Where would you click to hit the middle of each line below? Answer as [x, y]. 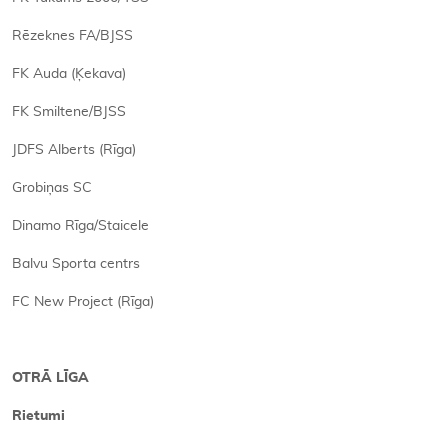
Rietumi [38, 416]
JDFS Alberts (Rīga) [74, 150]
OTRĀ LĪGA [50, 378]
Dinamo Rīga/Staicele [80, 226]
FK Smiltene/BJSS [69, 112]
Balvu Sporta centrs [76, 264]
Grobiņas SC [52, 188]
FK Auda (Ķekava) [69, 74]
